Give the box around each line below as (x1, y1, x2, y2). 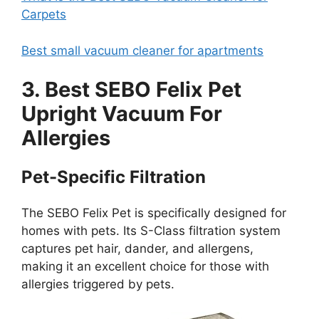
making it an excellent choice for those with (21, 259, 269, 274)
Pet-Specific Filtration (21, 167, 206, 188)
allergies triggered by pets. (21, 277, 174, 292)
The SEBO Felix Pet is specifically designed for (21, 206, 286, 221)
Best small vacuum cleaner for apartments (21, 43, 263, 58)
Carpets (21, 7, 66, 22)
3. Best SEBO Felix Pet (21, 77, 241, 103)
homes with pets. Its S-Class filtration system (21, 224, 281, 239)
